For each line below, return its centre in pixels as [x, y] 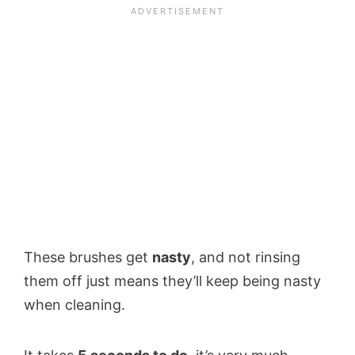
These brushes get [88, 257]
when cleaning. [74, 304]
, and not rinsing [246, 257]
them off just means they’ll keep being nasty [172, 281]
